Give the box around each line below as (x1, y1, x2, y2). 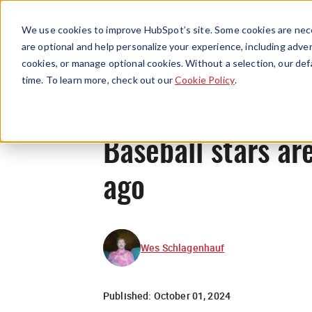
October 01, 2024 (153, 288, 231, 302)
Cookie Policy (175, 73, 235, 86)
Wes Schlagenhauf (141, 240, 225, 254)
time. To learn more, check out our (21, 73, 175, 86)
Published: (103, 288, 154, 302)
